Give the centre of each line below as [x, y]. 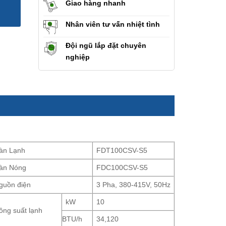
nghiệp [77, 57]
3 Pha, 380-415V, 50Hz [134, 185]
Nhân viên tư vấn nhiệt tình [112, 24]
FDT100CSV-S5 [122, 151]
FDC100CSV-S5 [122, 168]
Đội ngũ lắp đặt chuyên [106, 45]
